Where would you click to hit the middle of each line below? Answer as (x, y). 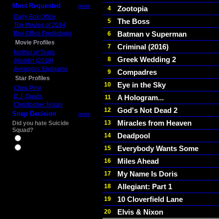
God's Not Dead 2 (147, 110)
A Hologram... (141, 98)
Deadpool (134, 136)
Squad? (23, 130)
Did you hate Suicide (41, 123)
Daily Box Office (35, 17)
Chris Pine (28, 88)
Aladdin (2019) (33, 61)
